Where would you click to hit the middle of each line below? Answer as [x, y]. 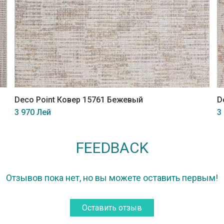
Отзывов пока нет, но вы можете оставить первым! [112, 178]
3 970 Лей [33, 112]
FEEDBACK [112, 148]
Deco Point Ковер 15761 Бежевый [79, 99]
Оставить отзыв [112, 208]
